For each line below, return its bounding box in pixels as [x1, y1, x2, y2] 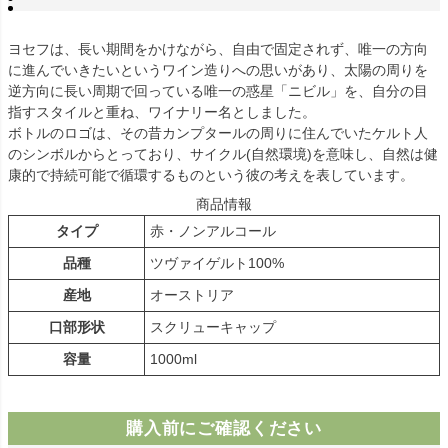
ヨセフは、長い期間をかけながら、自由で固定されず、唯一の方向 [8, 41, 428, 58]
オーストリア [150, 287, 234, 304]
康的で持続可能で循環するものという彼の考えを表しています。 [8, 167, 414, 184]
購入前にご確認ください [125, 419, 323, 439]
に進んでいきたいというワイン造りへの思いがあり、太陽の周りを [8, 62, 428, 79]
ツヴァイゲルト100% [150, 255, 284, 272]
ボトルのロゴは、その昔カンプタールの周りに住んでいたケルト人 [8, 125, 428, 142]
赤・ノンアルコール [150, 223, 276, 240]
